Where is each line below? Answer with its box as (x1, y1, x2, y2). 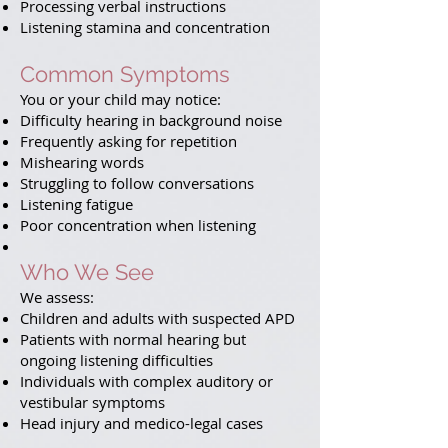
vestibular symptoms (20, 392, 165, 412)
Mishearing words (20, 152, 144, 172)
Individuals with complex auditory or (20, 371, 273, 391)
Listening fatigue (20, 194, 133, 214)
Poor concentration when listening (20, 215, 256, 235)
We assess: (20, 287, 94, 307)
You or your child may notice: (20, 89, 221, 109)
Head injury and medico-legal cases (20, 413, 263, 433)
